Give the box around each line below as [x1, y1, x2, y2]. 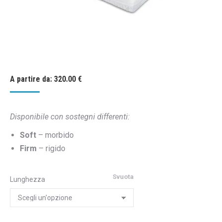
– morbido [36, 130, 74, 140]
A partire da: [10, 74, 54, 84]
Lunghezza [10, 175, 45, 183]
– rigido [37, 144, 65, 153]
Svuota [112, 173, 134, 180]
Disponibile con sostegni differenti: [10, 112, 130, 121]
